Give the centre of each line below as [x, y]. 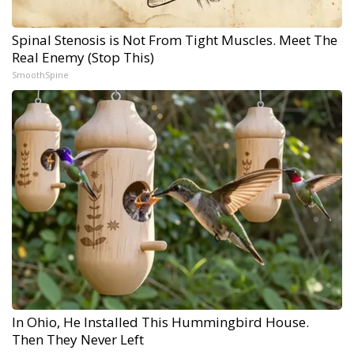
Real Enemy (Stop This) [83, 58]
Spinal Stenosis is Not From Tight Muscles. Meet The [175, 40]
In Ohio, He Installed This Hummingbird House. [160, 322]
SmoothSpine [40, 75]
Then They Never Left [78, 340]
